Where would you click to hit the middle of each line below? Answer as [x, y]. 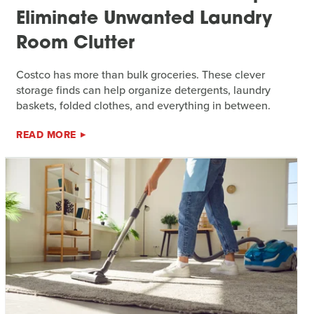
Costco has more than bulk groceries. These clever [141, 74]
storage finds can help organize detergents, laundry [144, 90]
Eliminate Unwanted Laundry [144, 19]
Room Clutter [76, 43]
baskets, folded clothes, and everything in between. [144, 105]
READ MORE [46, 135]
